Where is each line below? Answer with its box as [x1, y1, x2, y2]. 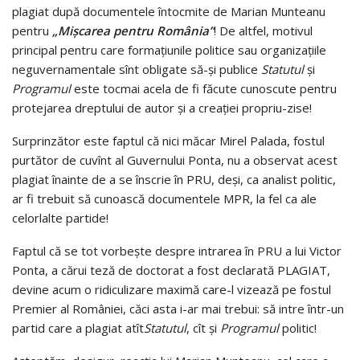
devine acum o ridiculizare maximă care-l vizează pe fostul [12, 281, 331, 298]
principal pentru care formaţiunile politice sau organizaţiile [12, 42, 326, 59]
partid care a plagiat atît [12, 320, 144, 337]
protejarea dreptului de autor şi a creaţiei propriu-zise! [12, 100, 312, 117]
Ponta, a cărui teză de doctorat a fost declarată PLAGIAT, [12, 262, 330, 279]
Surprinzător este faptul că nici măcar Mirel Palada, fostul [12, 133, 325, 149]
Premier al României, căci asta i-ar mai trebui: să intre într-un [12, 301, 344, 317]
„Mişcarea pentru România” [52, 22, 214, 39]
